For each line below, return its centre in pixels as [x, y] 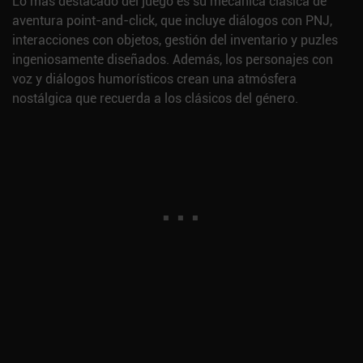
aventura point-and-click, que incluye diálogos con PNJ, [172, 21]
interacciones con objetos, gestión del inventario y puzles [175, 40]
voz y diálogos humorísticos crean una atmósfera [154, 79]
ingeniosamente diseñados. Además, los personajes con [173, 60]
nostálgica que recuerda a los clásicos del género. [155, 98]
